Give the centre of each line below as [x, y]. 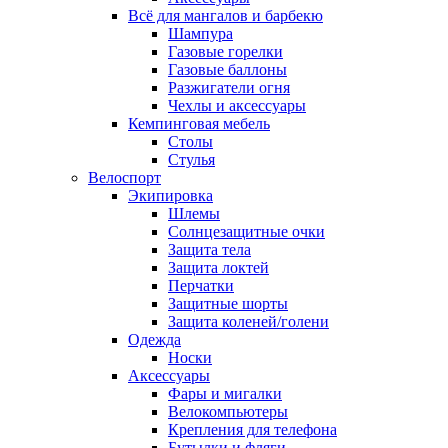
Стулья [191, 159]
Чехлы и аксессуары [237, 105]
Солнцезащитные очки [246, 231]
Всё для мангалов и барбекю [225, 15]
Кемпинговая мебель [199, 123]
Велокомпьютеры [228, 411]
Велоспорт [124, 177]
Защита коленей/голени [248, 321]
